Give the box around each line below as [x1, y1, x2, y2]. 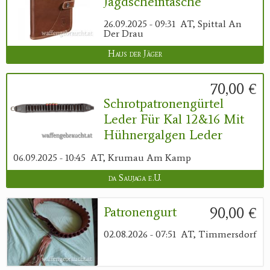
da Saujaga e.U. [108, 172, 162, 183]
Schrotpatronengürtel [104, 95, 224, 112]
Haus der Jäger [108, 49, 162, 60]
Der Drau [104, 28, 143, 40]
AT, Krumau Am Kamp [90, 151, 191, 163]
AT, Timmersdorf [181, 228, 256, 240]
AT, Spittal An [180, 18, 242, 30]
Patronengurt [104, 203, 177, 220]
